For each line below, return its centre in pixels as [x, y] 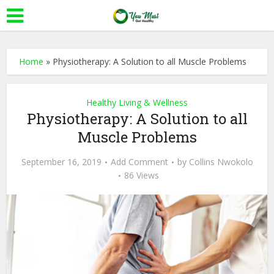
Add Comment [139, 162]
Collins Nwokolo [221, 162]
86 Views [142, 175]
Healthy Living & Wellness [137, 102]
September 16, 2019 [61, 162]
